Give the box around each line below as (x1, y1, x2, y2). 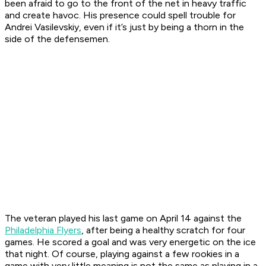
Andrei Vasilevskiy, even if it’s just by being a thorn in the (5, 21, 244, 33)
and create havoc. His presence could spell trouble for (5, 9, 236, 21)
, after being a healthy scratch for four (81, 224, 245, 236)
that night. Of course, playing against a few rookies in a (5, 248, 239, 260)
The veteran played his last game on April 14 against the (5, 213, 242, 224)
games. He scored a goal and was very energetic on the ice (5, 236, 256, 248)
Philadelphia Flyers (5, 224, 81, 236)
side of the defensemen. (5, 33, 110, 45)
